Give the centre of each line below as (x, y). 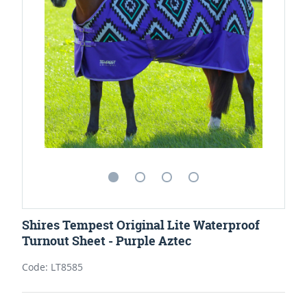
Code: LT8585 (52, 267)
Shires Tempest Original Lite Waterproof (141, 225)
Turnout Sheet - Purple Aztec (107, 241)
